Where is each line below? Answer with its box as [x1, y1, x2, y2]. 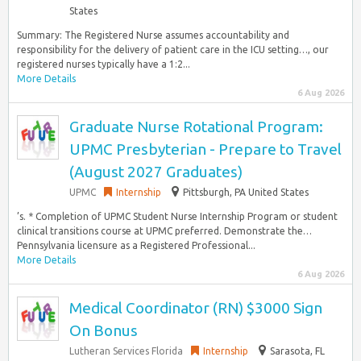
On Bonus [69, 322, 138, 339]
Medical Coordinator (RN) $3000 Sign [69, 299, 322, 317]
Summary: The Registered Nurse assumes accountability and [17, 30, 289, 40]
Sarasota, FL [270, 346, 325, 356]
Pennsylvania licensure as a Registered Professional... [17, 240, 255, 251]
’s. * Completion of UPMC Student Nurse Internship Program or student [17, 211, 338, 222]
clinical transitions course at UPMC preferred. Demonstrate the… [17, 226, 312, 236]
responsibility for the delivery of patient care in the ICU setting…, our [17, 44, 329, 55]
